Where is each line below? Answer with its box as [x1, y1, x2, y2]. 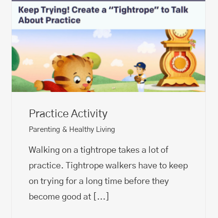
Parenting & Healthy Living [29, 126, 115, 133]
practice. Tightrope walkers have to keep [29, 161, 188, 170]
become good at [29, 192, 93, 201]
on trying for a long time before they [29, 177, 169, 186]
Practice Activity [29, 108, 108, 119]
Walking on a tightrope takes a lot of [29, 145, 168, 155]
